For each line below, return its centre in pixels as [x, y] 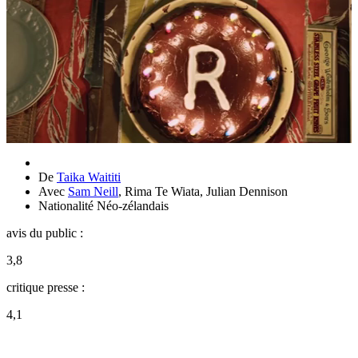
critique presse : [46, 287]
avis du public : [45, 233]
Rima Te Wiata [162, 191]
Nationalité [68, 205]
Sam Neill [93, 191]
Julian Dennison [247, 191]
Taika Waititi [89, 177]
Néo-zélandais [133, 205]
